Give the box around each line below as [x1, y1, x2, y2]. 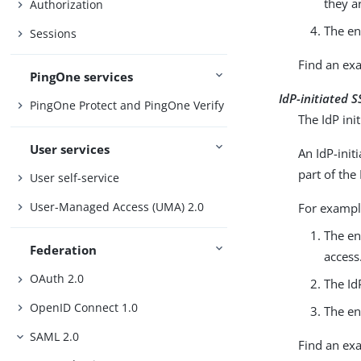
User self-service [30, 170, 120, 186]
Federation [30, 241, 98, 258]
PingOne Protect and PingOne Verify [30, 98, 225, 114]
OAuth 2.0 [30, 271, 85, 287]
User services [30, 140, 110, 157]
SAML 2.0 [30, 328, 80, 344]
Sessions [30, 25, 77, 41]
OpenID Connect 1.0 [30, 300, 139, 316]
